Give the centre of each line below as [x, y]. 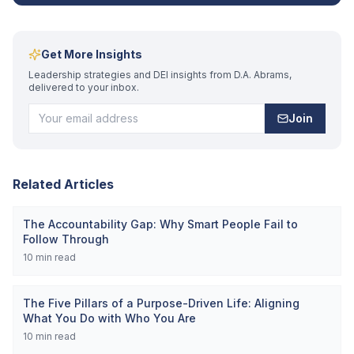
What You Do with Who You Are [109, 318]
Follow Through [66, 239]
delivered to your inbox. [84, 87]
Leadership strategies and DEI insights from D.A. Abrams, [160, 75]
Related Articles [63, 184]
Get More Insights [92, 54]
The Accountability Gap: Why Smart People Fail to [160, 224]
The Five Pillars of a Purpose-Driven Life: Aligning [161, 303]
